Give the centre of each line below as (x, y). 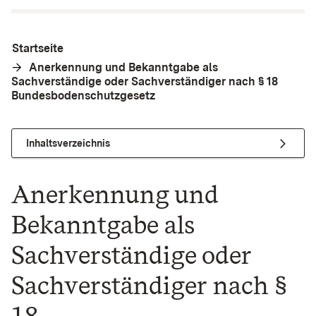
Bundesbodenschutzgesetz (83, 96)
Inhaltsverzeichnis (68, 143)
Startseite (38, 48)
